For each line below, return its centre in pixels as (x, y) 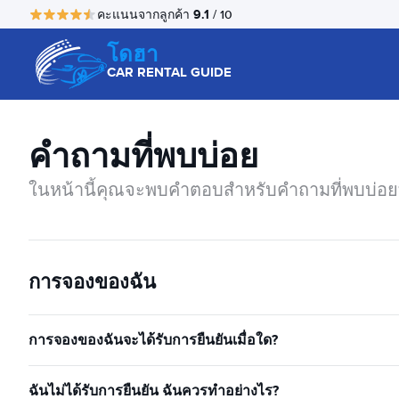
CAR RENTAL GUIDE (169, 72)
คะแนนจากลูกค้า (145, 14)
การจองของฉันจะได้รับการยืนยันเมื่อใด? (153, 340)
